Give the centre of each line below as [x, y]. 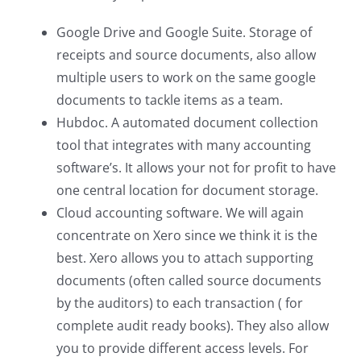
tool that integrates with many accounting [184, 145]
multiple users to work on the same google [186, 77]
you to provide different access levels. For [183, 348]
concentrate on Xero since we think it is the [187, 235]
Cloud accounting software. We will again [180, 213]
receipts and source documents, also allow [186, 55]
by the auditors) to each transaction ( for [180, 303]
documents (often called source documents [189, 280]
